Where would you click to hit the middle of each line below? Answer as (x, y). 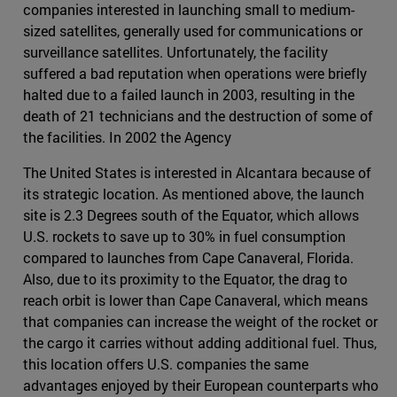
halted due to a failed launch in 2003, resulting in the (189, 95)
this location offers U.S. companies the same (166, 364)
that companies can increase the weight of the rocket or (200, 322)
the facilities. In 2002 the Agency (127, 137)
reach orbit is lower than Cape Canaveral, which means (195, 300)
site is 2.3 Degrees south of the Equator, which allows (191, 215)
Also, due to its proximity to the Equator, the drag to (185, 279)
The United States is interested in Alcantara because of (197, 173)
